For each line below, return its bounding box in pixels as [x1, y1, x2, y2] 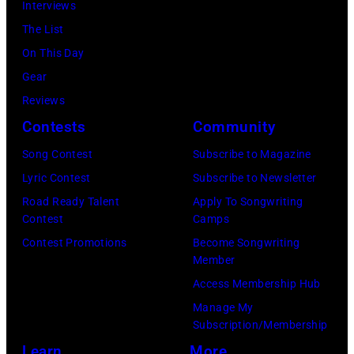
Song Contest [22, 147, 93, 160]
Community [193, 117, 276, 136]
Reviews [22, 93, 65, 107]
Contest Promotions [22, 235, 127, 249]
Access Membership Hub [193, 277, 321, 290]
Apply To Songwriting [193, 194, 303, 208]
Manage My [193, 300, 254, 314]
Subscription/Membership [193, 318, 328, 331]
